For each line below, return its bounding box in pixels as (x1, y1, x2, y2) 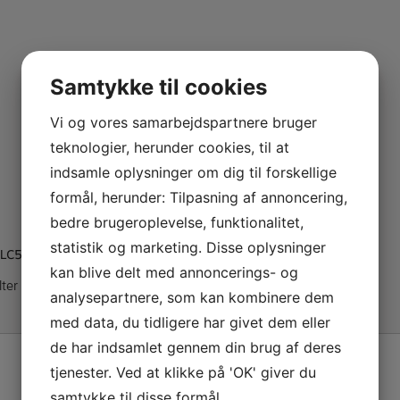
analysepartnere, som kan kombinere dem (50, 287, 334, 306)
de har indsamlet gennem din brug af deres (50, 337, 341, 356)
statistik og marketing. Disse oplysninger (50, 237, 326, 256)
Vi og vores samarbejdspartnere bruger (50, 112, 317, 131)
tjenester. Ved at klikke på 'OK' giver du (50, 362, 316, 381)
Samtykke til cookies (50, 73, 267, 100)
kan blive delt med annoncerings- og (50, 262, 298, 281)
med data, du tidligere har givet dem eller (50, 312, 330, 331)
